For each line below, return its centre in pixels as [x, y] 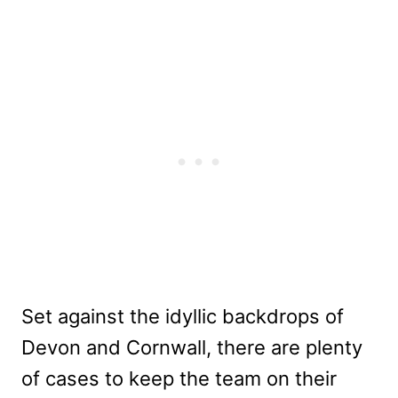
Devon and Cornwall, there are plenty [192, 347]
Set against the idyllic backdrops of [183, 316]
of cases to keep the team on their [179, 378]
